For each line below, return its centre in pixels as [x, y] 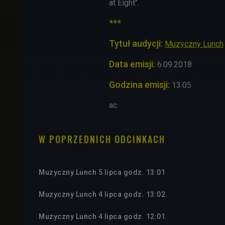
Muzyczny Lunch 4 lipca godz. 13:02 [102, 194]
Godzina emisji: [139, 84]
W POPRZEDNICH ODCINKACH [102, 139]
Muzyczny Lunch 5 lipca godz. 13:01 [102, 172]
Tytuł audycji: [136, 43]
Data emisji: [132, 64]
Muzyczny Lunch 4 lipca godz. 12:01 [102, 216]
